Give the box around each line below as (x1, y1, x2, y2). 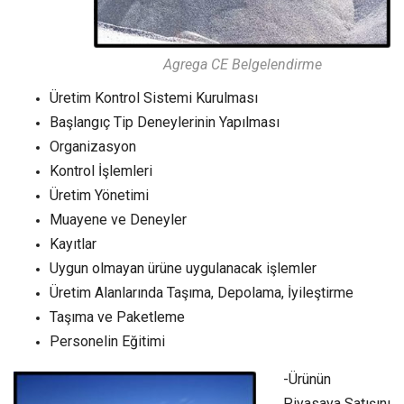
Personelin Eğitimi (50, 332, 165, 350)
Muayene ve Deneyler (50, 210, 187, 228)
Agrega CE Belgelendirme (162, 55, 322, 73)
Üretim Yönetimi (50, 186, 149, 204)
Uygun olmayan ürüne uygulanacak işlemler (50, 259, 317, 277)
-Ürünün (283, 370, 331, 388)
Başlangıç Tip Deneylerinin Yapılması (50, 113, 280, 131)
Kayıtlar (50, 234, 96, 252)
